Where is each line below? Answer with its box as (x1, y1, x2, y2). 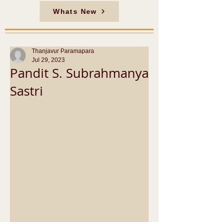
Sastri (10, 82, 43, 100)
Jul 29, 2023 (32, 56, 65, 63)
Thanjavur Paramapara (32, 48, 94, 55)
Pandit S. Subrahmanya (10, 64, 149, 82)
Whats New (53, 7, 97, 15)
